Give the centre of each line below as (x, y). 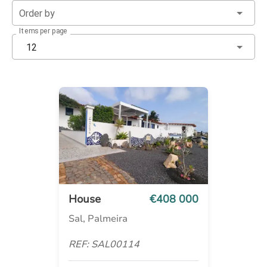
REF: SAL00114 (104, 244)
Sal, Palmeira (98, 218)
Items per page (43, 31)
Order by (37, 14)
